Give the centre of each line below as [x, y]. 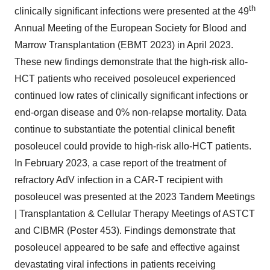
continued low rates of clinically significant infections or [131, 96]
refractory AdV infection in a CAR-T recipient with [119, 180]
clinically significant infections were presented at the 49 [132, 11]
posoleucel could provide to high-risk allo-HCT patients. [133, 146]
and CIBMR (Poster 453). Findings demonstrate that [125, 231]
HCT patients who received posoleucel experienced [125, 79]
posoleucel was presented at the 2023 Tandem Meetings [135, 197]
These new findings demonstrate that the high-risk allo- [131, 62]
